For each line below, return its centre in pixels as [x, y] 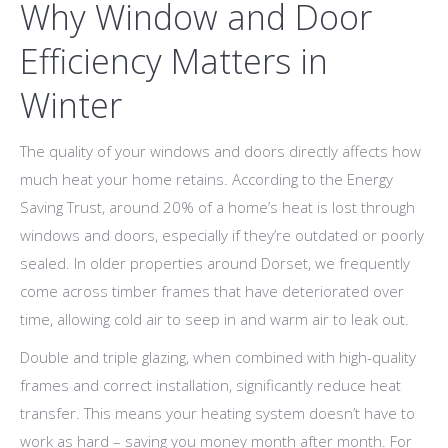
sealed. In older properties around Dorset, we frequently [215, 263]
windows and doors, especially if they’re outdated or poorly [222, 235]
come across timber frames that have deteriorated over [212, 291]
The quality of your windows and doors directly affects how [220, 151]
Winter [71, 105]
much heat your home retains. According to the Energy [206, 179]
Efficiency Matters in [174, 61]
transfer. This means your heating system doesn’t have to [217, 413]
